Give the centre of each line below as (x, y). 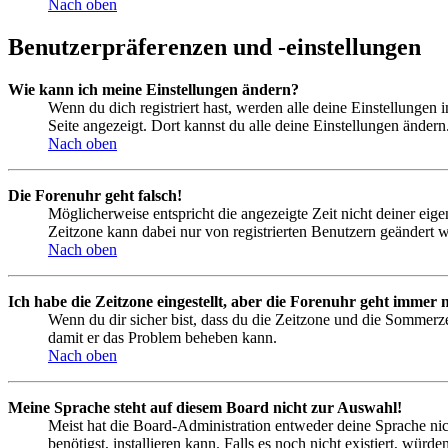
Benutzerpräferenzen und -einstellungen (214, 47)
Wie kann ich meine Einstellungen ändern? (153, 89)
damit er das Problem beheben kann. (162, 337)
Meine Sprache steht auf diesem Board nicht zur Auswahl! (205, 407)
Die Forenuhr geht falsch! (95, 195)
